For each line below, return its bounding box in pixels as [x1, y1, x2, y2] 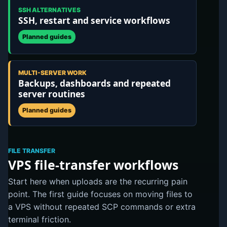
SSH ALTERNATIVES [18, 6, 81, 14]
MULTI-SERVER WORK [18, 69, 87, 77]
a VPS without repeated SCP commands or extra [8, 201, 196, 212]
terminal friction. [8, 214, 71, 224]
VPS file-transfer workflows [8, 156, 178, 174]
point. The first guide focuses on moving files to [8, 188, 193, 199]
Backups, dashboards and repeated [18, 78, 171, 90]
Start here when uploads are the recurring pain [8, 176, 187, 186]
